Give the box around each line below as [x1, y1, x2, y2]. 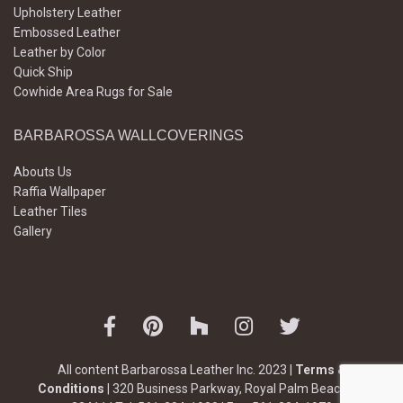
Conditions [38, 381, 104, 397]
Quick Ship [13, 65, 73, 80]
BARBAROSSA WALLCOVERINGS [13, 128, 244, 144]
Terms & [294, 363, 346, 378]
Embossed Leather [13, 25, 121, 40]
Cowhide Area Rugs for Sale [13, 85, 173, 100]
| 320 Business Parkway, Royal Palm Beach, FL [104, 381, 365, 397]
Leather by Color [13, 45, 106, 60]
